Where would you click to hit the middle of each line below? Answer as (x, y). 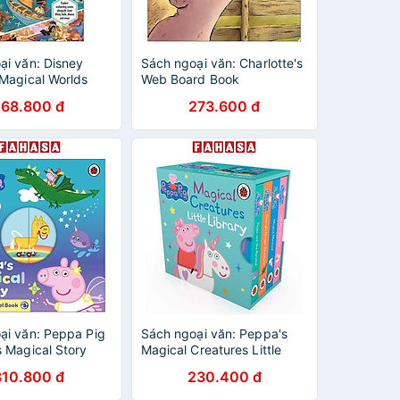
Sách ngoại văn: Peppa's (214, 333)
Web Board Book (190, 79)
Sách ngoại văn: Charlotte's (222, 63)
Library (162, 366)
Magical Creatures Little (211, 350)
